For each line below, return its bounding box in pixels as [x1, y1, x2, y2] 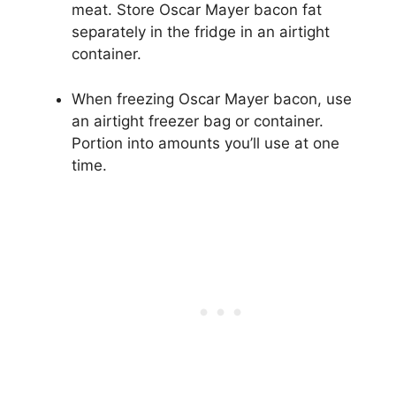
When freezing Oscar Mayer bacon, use [72, 89, 352, 108]
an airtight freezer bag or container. [72, 111, 324, 130]
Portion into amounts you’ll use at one [72, 133, 339, 152]
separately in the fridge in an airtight [72, 23, 330, 42]
